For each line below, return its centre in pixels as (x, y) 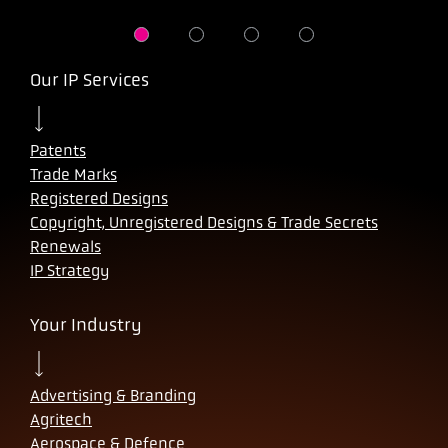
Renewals (65, 246)
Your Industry (86, 324)
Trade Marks (73, 174)
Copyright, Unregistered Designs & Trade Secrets (204, 222)
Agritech (61, 419)
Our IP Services (89, 79)
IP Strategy (70, 270)
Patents (58, 150)
